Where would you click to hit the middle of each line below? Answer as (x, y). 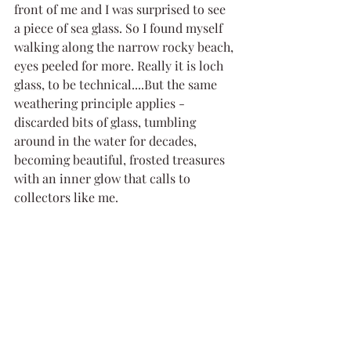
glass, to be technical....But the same (117, 84)
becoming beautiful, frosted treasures (121, 159)
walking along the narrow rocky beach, (125, 46)
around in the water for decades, (107, 140)
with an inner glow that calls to (104, 178)
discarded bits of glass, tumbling (107, 121)
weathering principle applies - (101, 103)
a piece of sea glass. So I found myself (120, 27)
